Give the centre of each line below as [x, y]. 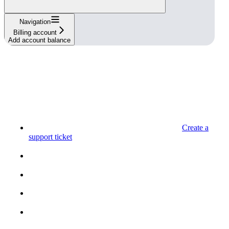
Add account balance [39, 40]
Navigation [35, 22]
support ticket [50, 137]
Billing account [35, 33]
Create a [195, 128]
